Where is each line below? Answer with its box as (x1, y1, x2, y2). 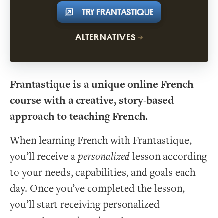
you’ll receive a (10, 149, 78, 163)
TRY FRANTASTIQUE (82, 7, 154, 17)
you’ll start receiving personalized (10, 198, 160, 211)
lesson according (130, 149, 207, 163)
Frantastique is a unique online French (10, 77, 194, 91)
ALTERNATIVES (75, 32, 138, 42)
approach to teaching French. (10, 109, 148, 123)
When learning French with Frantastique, (10, 133, 192, 147)
